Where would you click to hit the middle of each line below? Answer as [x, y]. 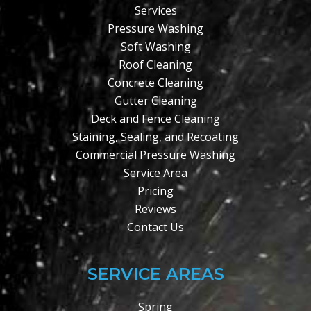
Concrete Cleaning [155, 83]
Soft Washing [155, 47]
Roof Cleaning [155, 65]
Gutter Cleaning [155, 101]
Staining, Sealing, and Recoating [155, 137]
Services [155, 11]
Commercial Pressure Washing [155, 155]
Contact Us [155, 227]
